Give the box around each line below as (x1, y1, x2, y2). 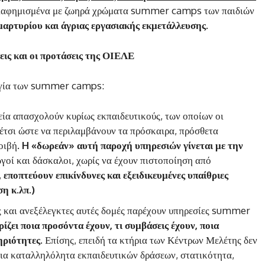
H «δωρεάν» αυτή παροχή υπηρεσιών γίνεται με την (22, 138, 243, 151)
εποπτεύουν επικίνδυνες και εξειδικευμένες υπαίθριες (4, 168, 228, 181)
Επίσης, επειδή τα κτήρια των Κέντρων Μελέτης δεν (45, 233, 257, 246)
